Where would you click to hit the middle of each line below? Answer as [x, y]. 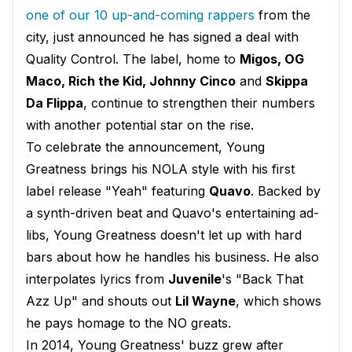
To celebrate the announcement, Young [145, 147]
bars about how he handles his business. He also [172, 257]
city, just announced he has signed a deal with [162, 37]
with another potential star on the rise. [140, 125]
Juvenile [195, 279]
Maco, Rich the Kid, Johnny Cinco [131, 81]
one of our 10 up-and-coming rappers [140, 15]
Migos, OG [272, 59]
